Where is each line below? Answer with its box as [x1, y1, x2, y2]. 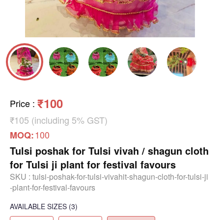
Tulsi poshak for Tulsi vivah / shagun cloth [10, 143, 209, 158]
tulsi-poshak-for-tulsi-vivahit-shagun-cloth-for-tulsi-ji [32, 170, 208, 182]
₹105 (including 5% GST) [10, 113, 108, 126]
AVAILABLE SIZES [10, 201, 67, 211]
